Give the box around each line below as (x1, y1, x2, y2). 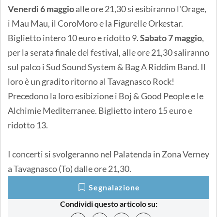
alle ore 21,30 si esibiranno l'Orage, (74, 3, 206, 14)
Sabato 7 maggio (140, 32, 202, 43)
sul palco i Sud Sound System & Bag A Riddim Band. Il (8, 61, 206, 72)
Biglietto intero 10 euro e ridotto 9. (8, 32, 140, 43)
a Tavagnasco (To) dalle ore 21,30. (8, 163, 131, 174)
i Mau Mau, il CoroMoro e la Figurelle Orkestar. (8, 17, 183, 29)
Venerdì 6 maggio (8, 3, 74, 14)
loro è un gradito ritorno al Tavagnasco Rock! (8, 76, 174, 87)
